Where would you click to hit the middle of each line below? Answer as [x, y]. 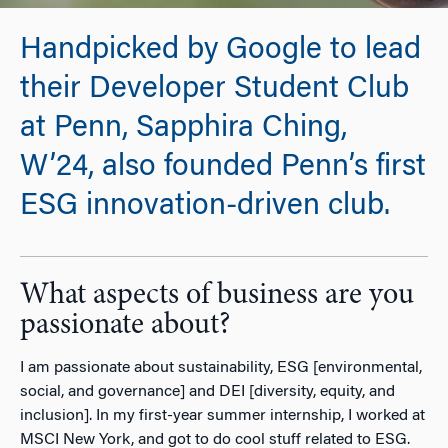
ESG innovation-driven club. [205, 207]
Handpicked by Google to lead [220, 51]
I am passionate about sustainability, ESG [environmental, [221, 367]
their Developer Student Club [214, 90]
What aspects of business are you [217, 295]
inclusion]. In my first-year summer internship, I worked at [222, 415]
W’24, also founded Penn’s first [223, 168]
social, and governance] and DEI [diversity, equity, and [207, 391]
